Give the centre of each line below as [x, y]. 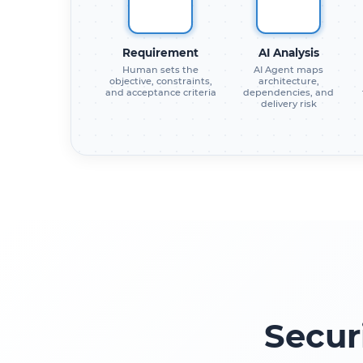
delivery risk [288, 103]
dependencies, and [288, 92]
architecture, [288, 81]
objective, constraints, [160, 81]
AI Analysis [288, 52]
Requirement [160, 52]
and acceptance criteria [160, 92]
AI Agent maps [288, 69]
